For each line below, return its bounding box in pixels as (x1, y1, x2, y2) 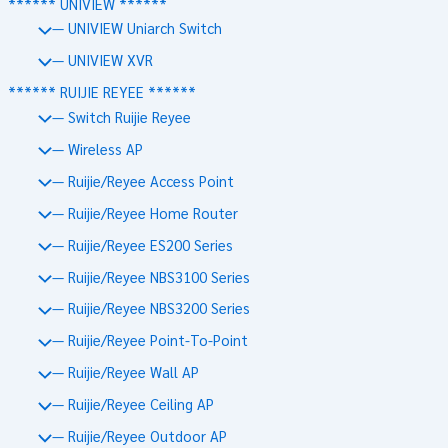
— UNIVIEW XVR (51, 50, 153, 70)
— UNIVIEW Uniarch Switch (51, 18, 222, 38)
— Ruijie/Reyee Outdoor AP (51, 426, 227, 446)
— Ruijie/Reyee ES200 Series (51, 234, 233, 254)
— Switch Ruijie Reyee (51, 106, 191, 126)
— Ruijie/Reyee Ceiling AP (51, 394, 214, 414)
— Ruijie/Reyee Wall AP (51, 362, 199, 382)
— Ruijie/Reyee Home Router (51, 202, 238, 222)
